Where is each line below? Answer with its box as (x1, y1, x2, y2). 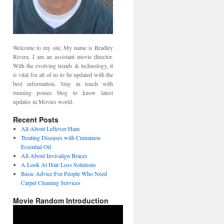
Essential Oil (20, 142, 51, 151)
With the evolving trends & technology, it (13, 61, 113, 70)
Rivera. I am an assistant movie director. (13, 52, 113, 61)
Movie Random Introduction (13, 195, 108, 206)
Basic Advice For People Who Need (20, 169, 107, 178)
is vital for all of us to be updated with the (13, 70, 113, 79)
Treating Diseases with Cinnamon (20, 133, 100, 142)
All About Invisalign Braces (20, 151, 87, 160)
